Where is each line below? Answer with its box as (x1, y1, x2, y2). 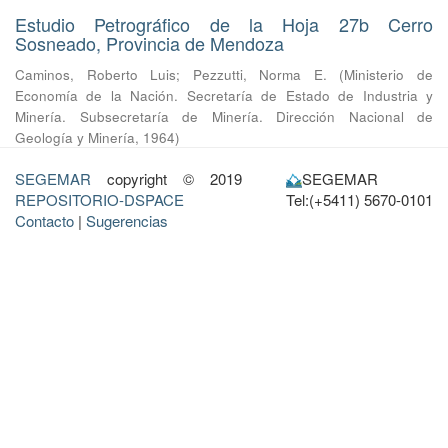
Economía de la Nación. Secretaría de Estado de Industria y (15, 86, 433, 105)
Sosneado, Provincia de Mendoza (15, 30, 284, 56)
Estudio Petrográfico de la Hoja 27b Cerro (15, 11, 433, 37)
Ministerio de (344, 65, 434, 84)
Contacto (15, 210, 74, 231)
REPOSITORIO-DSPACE (15, 189, 184, 210)
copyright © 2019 (91, 168, 247, 189)
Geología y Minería (15, 128, 135, 147)
